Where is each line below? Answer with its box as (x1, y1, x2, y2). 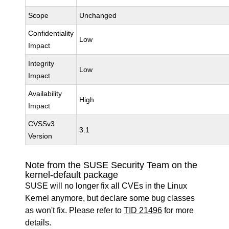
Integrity (28, 59, 55, 67)
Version (28, 132, 53, 140)
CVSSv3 (28, 120, 55, 128)
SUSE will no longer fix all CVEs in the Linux (25, 181, 188, 190)
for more (162, 206, 194, 215)
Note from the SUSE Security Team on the (25, 160, 198, 170)
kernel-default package (25, 170, 119, 180)
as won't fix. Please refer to (25, 206, 124, 215)
